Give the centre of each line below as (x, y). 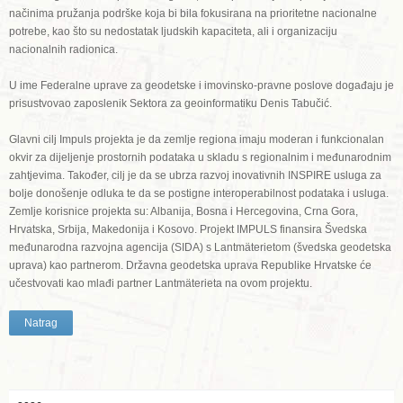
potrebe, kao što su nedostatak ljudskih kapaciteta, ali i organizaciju (173, 31)
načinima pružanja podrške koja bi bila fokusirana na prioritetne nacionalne (193, 13)
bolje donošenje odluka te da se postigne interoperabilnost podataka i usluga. (199, 193)
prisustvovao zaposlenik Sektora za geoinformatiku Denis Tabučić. (170, 103)
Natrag (41, 322)
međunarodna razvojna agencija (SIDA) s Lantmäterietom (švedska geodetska (200, 247)
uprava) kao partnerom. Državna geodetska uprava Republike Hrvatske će (190, 265)
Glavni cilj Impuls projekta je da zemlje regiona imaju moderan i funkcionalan (197, 139)
